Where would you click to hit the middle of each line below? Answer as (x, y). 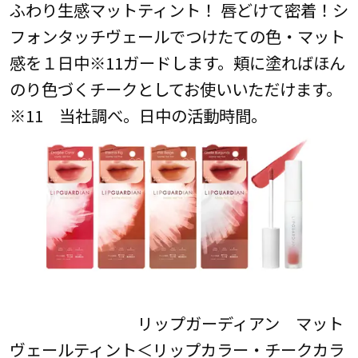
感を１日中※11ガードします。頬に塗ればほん (177, 62)
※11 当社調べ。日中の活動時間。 (138, 115)
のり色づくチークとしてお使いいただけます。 (175, 88)
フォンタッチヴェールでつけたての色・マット (177, 36)
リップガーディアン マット (176, 323)
